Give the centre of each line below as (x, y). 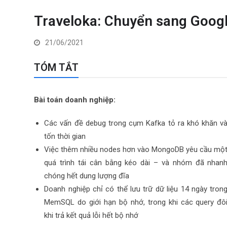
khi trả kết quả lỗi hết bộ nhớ (91, 215)
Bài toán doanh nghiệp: (76, 100)
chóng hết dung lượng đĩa (87, 176)
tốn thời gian (65, 136)
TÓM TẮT (56, 67)
